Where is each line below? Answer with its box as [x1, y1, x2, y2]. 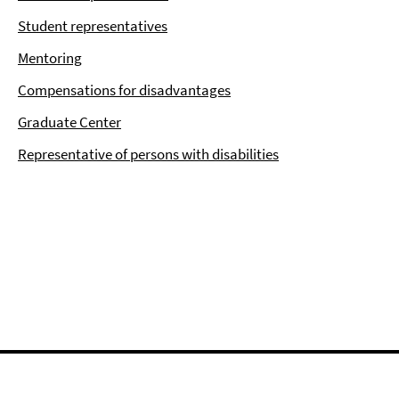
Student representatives [18, 16, 167, 36]
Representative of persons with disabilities [18, 144, 279, 164]
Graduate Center [18, 112, 121, 132]
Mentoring [18, 48, 82, 68]
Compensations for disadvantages [18, 80, 231, 100]
